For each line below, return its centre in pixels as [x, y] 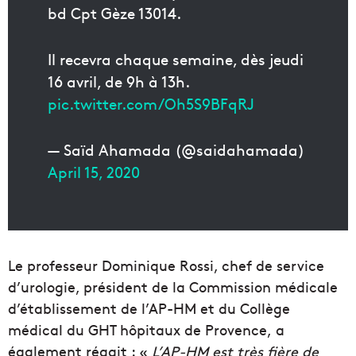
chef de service [273, 265]
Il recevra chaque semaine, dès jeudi [176, 58]
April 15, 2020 [94, 171]
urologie [48, 286]
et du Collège [245, 308]
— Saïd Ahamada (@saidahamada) [176, 149]
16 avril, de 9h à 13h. [118, 81]
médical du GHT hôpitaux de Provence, [140, 329]
